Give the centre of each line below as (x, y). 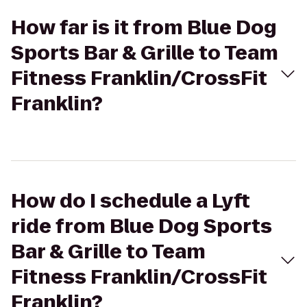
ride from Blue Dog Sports (142, 226)
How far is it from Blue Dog (144, 28)
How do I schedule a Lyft (131, 201)
